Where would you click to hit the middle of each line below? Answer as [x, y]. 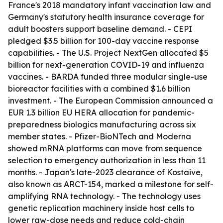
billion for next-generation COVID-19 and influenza [106, 65]
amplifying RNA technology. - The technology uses [104, 196]
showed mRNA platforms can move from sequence [105, 148]
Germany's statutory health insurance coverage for [106, 17]
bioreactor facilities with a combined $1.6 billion [99, 89]
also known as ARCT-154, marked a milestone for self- [111, 184]
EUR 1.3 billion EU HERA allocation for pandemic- [101, 112]
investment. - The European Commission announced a [111, 101]
